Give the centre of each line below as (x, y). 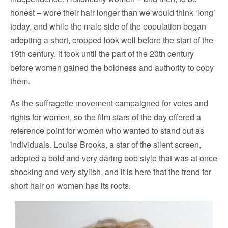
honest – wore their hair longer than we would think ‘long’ (113, 13)
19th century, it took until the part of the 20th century (102, 54)
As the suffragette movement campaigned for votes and (109, 103)
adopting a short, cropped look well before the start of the (112, 40)
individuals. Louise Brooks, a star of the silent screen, (106, 145)
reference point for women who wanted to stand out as (107, 131)
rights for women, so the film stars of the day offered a (106, 117)
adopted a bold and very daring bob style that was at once (114, 158)
